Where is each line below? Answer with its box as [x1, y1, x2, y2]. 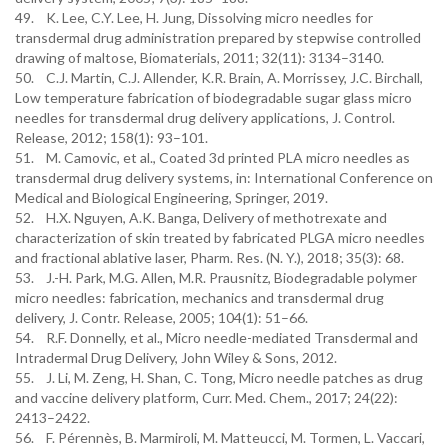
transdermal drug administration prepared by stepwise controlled [15, 29, 421, 46]
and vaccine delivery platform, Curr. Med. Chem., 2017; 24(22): [15, 389, 398, 406]
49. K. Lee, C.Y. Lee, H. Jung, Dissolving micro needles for [15, 9, 373, 26]
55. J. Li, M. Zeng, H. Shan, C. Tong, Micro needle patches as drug [15, 369, 423, 386]
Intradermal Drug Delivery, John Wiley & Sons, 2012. [15, 349, 349, 366]
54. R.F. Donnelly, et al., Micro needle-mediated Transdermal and [15, 329, 418, 346]
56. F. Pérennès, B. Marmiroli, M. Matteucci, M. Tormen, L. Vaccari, [15, 429, 425, 446]
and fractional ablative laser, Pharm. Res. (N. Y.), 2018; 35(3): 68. [15, 249, 404, 266]
